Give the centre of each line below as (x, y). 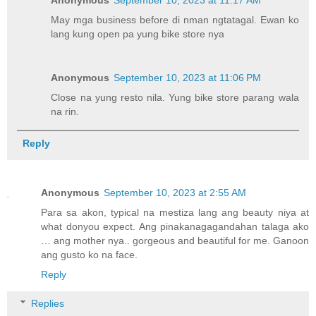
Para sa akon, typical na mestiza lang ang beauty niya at (175, 212)
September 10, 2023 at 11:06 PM (188, 77)
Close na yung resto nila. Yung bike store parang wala (175, 97)
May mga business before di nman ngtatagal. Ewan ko (175, 19)
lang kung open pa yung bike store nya (138, 34)
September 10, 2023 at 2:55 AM (175, 192)
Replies (48, 304)
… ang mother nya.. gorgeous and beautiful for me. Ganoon (175, 240)
